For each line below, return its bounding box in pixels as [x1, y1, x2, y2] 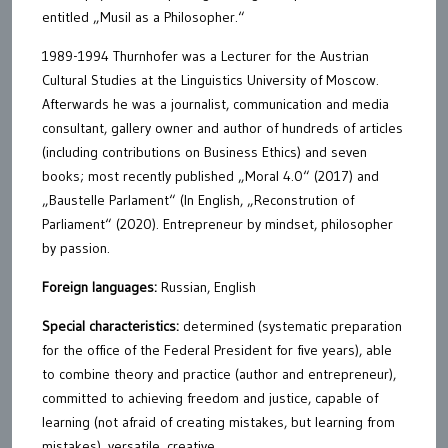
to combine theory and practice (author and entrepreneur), [42, 365, 396, 383]
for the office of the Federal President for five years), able [42, 341, 392, 359]
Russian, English [161, 278, 256, 296]
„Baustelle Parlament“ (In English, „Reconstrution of [42, 191, 354, 209]
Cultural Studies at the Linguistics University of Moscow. [42, 71, 379, 89]
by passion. [42, 239, 110, 257]
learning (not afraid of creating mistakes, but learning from [42, 413, 395, 431]
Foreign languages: [42, 278, 161, 296]
